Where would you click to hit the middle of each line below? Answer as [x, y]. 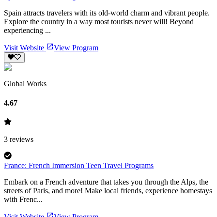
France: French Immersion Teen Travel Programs [79, 165]
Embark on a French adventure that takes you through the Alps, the [106, 182]
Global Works [25, 84]
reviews [21, 139]
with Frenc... [23, 199]
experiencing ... [27, 31]
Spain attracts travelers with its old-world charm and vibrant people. [107, 13]
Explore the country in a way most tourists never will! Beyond [99, 22]
